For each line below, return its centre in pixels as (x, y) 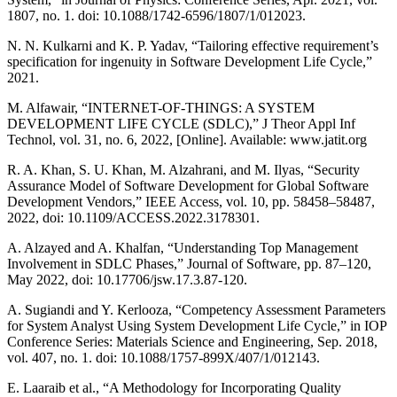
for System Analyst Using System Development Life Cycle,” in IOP (197, 325)
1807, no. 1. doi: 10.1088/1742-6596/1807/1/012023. (156, 15)
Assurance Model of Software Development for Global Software (188, 185)
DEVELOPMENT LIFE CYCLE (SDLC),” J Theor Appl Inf (181, 123)
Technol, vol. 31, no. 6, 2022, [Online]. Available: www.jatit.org (187, 139)
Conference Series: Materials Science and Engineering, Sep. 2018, (192, 341)
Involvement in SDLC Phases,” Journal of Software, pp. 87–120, (189, 263)
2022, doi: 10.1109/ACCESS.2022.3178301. (133, 217)
